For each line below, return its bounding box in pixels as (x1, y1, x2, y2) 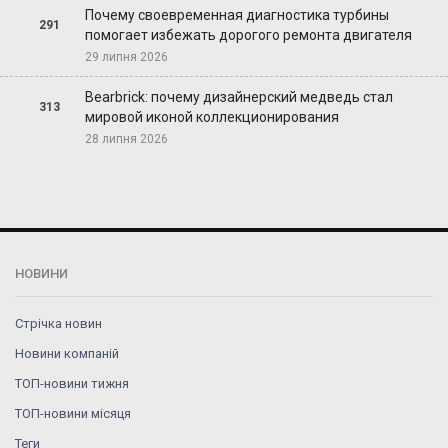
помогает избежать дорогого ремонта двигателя (84, 26, 412, 43)
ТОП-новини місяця (15, 405, 131, 421)
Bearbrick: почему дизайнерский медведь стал (84, 88, 393, 105)
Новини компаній (15, 345, 119, 361)
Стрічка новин (15, 315, 102, 331)
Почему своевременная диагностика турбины (84, 6, 389, 23)
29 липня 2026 (84, 49, 168, 64)
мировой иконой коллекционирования (84, 108, 339, 125)
